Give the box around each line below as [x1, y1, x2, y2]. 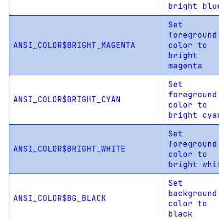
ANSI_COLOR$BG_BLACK [13, 193, 106, 204]
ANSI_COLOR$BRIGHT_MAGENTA [13, 40, 135, 51]
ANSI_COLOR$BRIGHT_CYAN [13, 94, 121, 105]
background [168, 188, 217, 199]
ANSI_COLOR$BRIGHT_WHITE [13, 144, 126, 154]
